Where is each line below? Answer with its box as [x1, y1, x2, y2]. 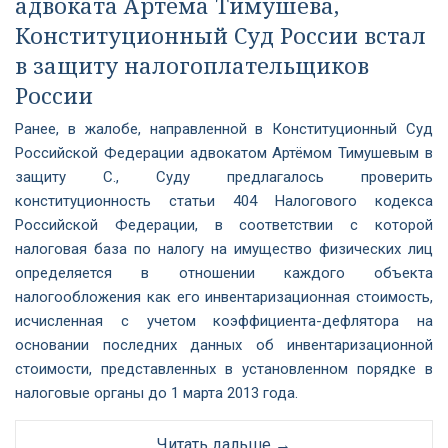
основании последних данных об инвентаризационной [15, 336, 433, 354]
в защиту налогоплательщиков [15, 50, 369, 80]
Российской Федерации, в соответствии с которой [15, 216, 433, 234]
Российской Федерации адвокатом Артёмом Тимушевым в [15, 144, 433, 162]
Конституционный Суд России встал [15, 20, 426, 50]
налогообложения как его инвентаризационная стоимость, [15, 288, 433, 306]
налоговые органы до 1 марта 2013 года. [15, 384, 298, 402]
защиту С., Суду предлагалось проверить [15, 168, 433, 186]
